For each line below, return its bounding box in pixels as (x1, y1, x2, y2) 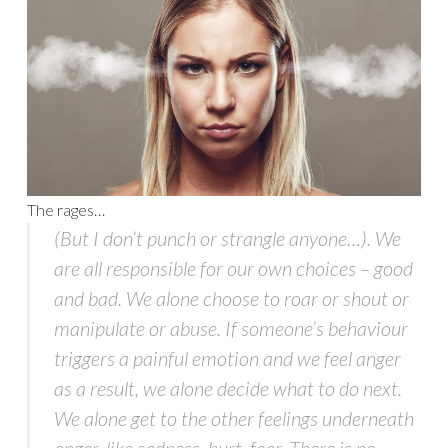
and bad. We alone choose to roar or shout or (54, 285, 409, 310)
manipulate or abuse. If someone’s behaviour (54, 315, 408, 340)
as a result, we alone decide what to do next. (54, 375, 402, 400)
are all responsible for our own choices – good (54, 255, 413, 280)
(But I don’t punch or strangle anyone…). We (54, 225, 401, 250)
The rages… (27, 199, 105, 219)
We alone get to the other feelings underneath (54, 405, 414, 430)
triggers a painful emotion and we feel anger (54, 345, 401, 370)
